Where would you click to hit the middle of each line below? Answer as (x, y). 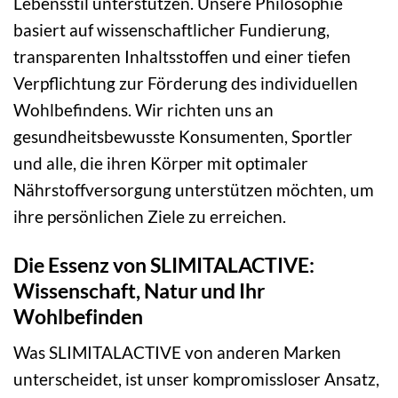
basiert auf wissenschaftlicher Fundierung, (171, 30)
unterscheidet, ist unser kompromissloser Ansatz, (196, 379)
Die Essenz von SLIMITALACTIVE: (164, 264)
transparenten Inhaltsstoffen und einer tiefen (182, 56)
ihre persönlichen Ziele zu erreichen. (150, 216)
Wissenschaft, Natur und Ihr (139, 290)
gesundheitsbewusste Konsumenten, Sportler (183, 136)
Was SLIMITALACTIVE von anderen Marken (177, 353)
